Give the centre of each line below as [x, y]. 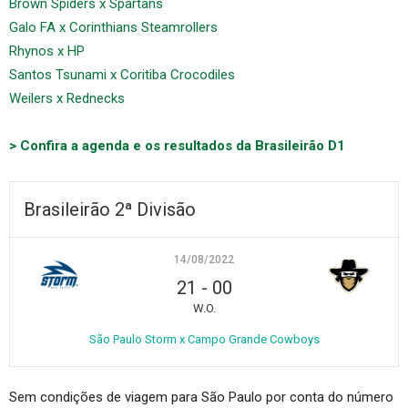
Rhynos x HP [47, 51]
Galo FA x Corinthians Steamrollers [113, 27]
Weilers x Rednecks [67, 98]
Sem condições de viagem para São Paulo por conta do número [201, 397]
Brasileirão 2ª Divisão [110, 209]
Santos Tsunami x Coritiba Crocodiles [122, 74]
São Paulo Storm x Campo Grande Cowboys [204, 339]
